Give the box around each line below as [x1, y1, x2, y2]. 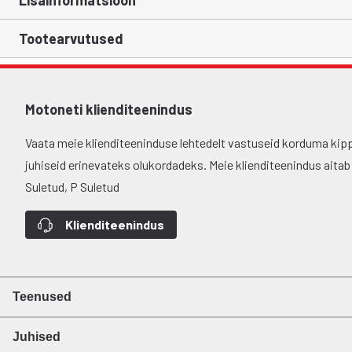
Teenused [13, 290, 71, 303]
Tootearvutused [19, 30, 123, 47]
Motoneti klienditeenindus [25, 101, 192, 118]
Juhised [13, 330, 60, 343]
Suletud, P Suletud [25, 179, 119, 194]
